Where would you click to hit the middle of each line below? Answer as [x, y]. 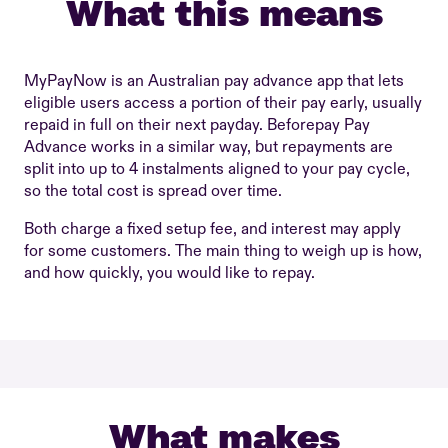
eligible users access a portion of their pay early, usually [223, 103]
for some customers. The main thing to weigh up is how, [223, 251]
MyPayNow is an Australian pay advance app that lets [214, 81]
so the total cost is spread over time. [153, 191]
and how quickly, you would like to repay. [169, 273]
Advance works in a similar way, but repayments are [208, 147]
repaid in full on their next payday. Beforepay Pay [197, 125]
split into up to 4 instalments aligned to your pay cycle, [217, 169]
